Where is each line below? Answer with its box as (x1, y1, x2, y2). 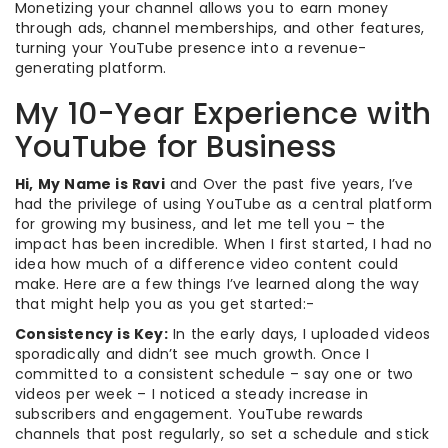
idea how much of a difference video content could (15, 253, 398, 274)
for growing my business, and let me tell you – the (15, 213, 386, 234)
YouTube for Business (15, 125, 336, 168)
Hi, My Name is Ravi (15, 173, 165, 194)
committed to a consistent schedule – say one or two (15, 363, 414, 384)
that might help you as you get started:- (15, 293, 314, 314)
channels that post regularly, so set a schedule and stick (15, 423, 430, 444)
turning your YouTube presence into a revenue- (15, 37, 367, 58)
